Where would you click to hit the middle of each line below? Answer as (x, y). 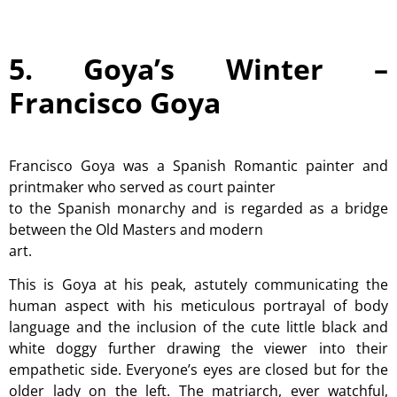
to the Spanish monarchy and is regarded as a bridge (198, 208)
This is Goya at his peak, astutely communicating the (198, 285)
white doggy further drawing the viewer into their (198, 349)
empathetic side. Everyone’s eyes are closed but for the (198, 370)
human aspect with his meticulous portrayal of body (198, 306)
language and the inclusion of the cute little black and (198, 327)
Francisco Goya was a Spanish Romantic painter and (198, 165)
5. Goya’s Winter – (198, 68)
